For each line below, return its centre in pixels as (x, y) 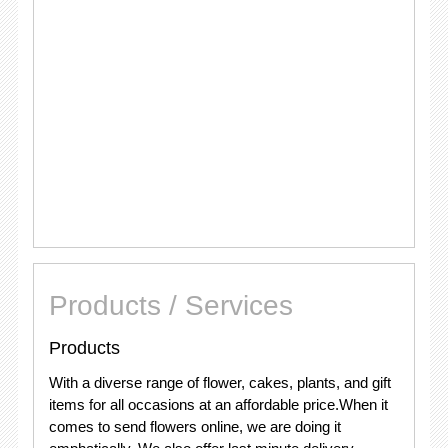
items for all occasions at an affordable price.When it (218, 404)
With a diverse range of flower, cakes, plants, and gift (219, 382)
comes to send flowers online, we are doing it (194, 426)
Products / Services (170, 305)
